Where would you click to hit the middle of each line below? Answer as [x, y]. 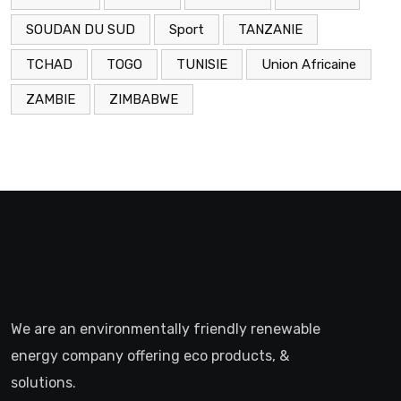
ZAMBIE [51, 99]
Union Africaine [309, 64]
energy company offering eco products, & [150, 355]
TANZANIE [270, 29]
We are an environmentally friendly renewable [166, 328]
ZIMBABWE [144, 99]
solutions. [43, 382]
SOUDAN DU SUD [81, 29]
